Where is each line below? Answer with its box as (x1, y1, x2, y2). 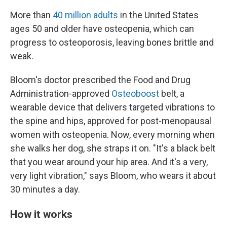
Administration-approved (10, 88, 111, 99)
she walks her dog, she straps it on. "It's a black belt (10, 142, 215, 154)
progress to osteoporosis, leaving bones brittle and (10, 36, 214, 48)
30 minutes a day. (10, 183, 80, 195)
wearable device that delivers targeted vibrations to (10, 101, 215, 112)
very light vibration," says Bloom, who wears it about (10, 170, 216, 181)
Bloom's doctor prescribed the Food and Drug (10, 74, 191, 85)
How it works (10, 207, 72, 220)
